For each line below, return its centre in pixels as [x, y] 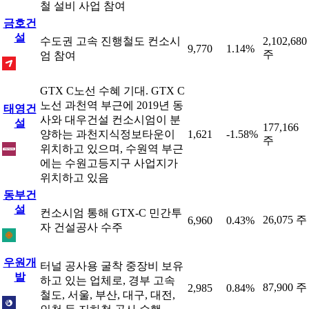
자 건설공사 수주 [81, 227]
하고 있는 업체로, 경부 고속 [108, 280]
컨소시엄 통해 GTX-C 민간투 [111, 213]
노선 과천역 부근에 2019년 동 [112, 105]
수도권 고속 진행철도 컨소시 [110, 41]
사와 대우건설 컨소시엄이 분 [110, 120]
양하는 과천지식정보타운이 [108, 134]
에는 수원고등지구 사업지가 [109, 163]
